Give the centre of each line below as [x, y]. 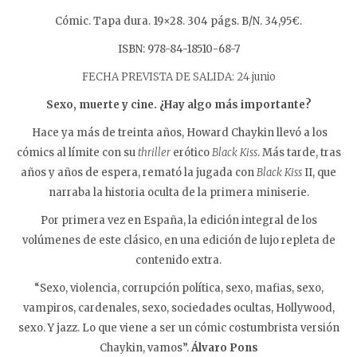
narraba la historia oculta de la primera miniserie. [178, 192]
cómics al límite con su [77, 152]
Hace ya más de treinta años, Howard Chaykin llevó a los [180, 132]
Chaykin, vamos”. [145, 347]
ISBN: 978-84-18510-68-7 [178, 49]
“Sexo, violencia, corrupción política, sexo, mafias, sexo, [178, 288]
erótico [191, 152]
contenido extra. [178, 260]
